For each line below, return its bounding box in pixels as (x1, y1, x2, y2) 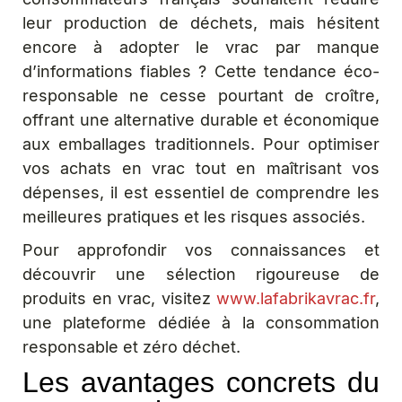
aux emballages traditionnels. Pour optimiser (22, 135, 380, 153)
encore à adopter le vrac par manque (22, 38, 380, 57)
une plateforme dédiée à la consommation (22, 313, 380, 332)
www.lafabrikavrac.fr (216, 289, 375, 308)
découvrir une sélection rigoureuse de (22, 265, 380, 284)
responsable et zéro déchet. (22, 337, 240, 356)
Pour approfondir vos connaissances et (22, 240, 380, 259)
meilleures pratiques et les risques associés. (22, 207, 365, 226)
